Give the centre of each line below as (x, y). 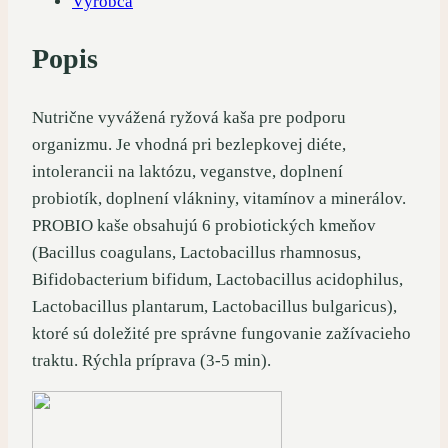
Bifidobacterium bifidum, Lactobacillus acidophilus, (217, 279)
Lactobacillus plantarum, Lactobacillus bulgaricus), (214, 306)
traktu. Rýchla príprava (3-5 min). (151, 360)
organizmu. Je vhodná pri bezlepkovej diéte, (189, 144)
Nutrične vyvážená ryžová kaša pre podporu (189, 117)
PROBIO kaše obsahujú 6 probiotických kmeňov (204, 225)
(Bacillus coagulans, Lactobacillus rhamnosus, (196, 252)
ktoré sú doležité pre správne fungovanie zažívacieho (221, 333)
